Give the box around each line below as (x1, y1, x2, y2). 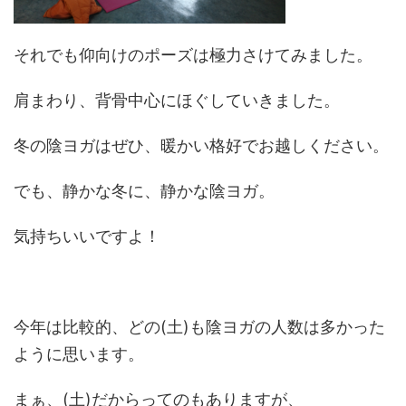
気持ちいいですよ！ (14, 227, 160, 246)
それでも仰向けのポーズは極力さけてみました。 (14, 45, 372, 64)
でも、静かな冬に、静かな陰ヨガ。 (14, 181, 275, 200)
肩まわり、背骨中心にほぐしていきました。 (14, 91, 340, 110)
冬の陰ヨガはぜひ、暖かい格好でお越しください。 (14, 136, 389, 155)
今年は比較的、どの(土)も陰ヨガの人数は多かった (14, 317, 385, 336)
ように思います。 (14, 344, 144, 363)
